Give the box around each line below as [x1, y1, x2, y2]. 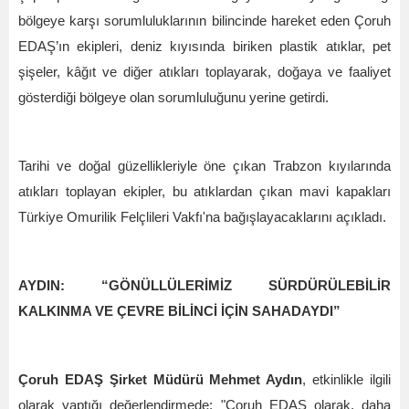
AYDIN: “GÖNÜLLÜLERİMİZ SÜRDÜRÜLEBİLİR [18, 278, 391, 293]
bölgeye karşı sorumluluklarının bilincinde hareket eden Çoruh [18, 14, 391, 28]
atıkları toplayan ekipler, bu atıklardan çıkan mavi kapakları [18, 184, 391, 199]
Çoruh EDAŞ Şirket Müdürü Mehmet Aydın [18, 372, 303, 387]
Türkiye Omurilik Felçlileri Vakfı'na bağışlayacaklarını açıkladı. [18, 210, 386, 225]
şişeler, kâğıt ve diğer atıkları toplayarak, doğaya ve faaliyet [18, 65, 391, 79]
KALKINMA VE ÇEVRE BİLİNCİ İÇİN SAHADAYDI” [18, 304, 341, 319]
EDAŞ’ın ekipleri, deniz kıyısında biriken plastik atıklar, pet [18, 39, 391, 54]
